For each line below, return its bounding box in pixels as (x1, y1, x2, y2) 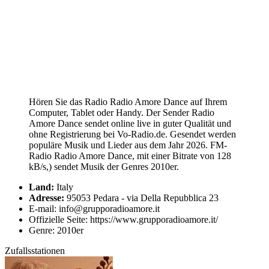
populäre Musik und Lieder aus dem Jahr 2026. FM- (29, 139, 227, 150)
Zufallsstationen (5, 245, 65, 256)
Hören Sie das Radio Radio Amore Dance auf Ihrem (29, 96, 227, 107)
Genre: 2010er (29, 225, 83, 235)
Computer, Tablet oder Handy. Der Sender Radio (29, 107, 214, 118)
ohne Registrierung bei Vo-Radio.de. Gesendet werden (29, 128, 236, 139)
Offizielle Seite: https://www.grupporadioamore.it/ (29, 214, 218, 225)
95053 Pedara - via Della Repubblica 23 (64, 192, 219, 203)
